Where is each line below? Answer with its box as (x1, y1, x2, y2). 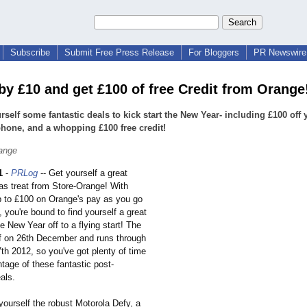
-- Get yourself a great (38, 168, 127, 179)
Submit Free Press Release (64, 47, 174, 58)
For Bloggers (188, 47, 239, 58)
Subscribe (10, 47, 50, 58)
